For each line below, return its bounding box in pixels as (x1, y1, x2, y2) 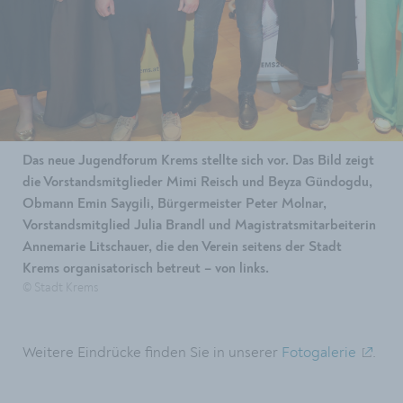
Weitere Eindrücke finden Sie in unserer (22, 344, 282, 362)
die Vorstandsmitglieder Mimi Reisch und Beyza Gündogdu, (22, 175, 372, 190)
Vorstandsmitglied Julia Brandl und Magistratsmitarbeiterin (22, 219, 376, 233)
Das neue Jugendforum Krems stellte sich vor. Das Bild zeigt (22, 154, 374, 168)
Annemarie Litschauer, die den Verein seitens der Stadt (22, 240, 342, 255)
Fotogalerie (282, 344, 356, 362)
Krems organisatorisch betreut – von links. (22, 262, 269, 276)
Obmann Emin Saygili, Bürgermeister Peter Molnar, (22, 197, 327, 211)
